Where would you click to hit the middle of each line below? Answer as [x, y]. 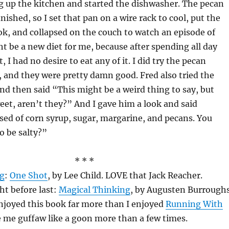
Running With [194, 204]
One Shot [28, 175]
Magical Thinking [94, 190]
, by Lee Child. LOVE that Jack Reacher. [125, 175]
